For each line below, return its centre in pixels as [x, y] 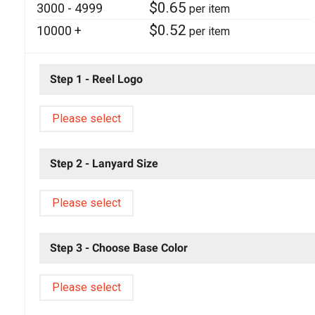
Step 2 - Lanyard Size [104, 163]
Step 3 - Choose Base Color [118, 247]
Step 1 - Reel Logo [96, 79]
